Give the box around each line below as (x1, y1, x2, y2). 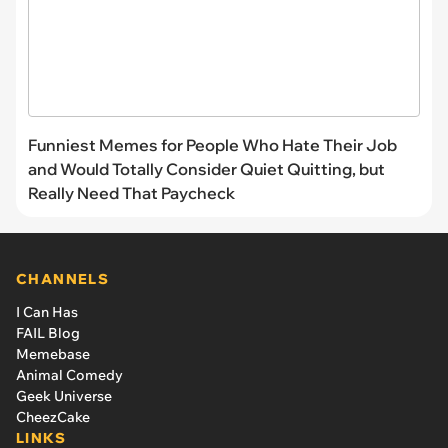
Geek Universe (16, 386, 112, 405)
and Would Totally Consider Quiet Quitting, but (28, 158, 385, 179)
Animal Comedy (16, 365, 123, 384)
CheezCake (16, 407, 90, 426)
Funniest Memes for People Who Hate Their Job (28, 134, 397, 155)
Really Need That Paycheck (28, 182, 235, 203)
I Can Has (16, 302, 78, 321)
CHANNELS (16, 269, 110, 288)
